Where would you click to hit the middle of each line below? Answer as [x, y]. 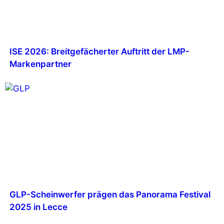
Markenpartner [40, 64]
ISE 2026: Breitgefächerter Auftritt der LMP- [99, 51]
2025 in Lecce [38, 207]
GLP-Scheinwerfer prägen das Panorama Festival [110, 194]
